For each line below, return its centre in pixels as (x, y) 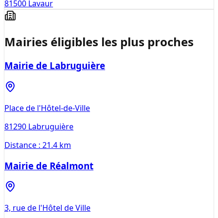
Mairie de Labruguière (55, 66)
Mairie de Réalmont (49, 165)
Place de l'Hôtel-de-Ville (47, 108)
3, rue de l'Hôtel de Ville (47, 208)
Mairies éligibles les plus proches (99, 42)
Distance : (23, 145)
